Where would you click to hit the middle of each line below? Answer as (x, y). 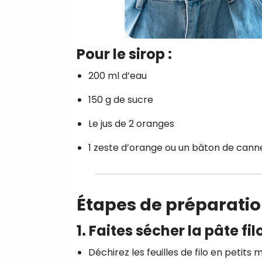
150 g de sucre (121, 99)
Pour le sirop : (124, 54)
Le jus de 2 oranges (131, 123)
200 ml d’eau (118, 75)
